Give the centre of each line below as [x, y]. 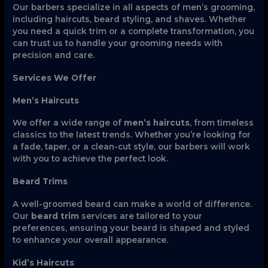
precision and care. [54, 55]
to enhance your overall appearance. [91, 240]
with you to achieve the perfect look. [91, 159]
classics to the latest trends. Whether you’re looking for [132, 135]
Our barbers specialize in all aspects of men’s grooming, [134, 7]
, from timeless [222, 123]
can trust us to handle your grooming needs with [118, 43]
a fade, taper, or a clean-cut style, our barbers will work [132, 147]
